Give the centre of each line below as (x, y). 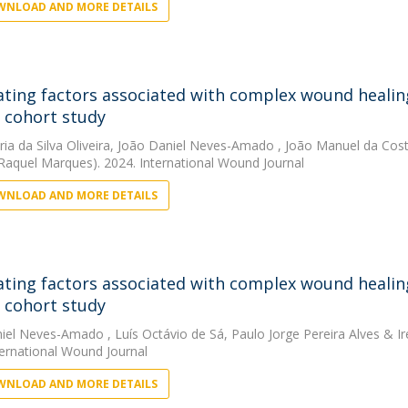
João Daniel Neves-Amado (197, 145)
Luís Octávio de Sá (169, 334)
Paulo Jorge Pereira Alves (305, 334)
